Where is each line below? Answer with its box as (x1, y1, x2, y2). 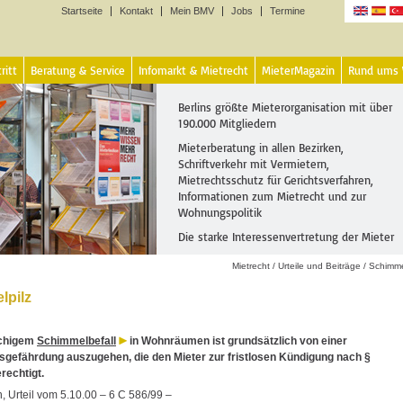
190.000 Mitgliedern (178, 116, 276, 130)
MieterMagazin (262, 63, 335, 77)
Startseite (61, 5, 103, 16)
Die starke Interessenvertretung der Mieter (178, 229, 394, 244)
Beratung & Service (31, 63, 125, 77)
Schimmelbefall (37, 334, 116, 347)
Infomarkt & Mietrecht (139, 63, 248, 77)
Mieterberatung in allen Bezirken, (178, 140, 344, 155)
